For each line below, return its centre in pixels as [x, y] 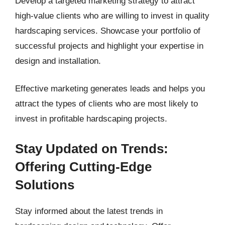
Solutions [45, 185]
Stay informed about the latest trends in [89, 211]
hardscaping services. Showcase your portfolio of [108, 31]
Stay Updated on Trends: [92, 148]
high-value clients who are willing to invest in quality [112, 16]
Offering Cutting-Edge [83, 166]
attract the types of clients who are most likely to [106, 104]
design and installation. [58, 61]
